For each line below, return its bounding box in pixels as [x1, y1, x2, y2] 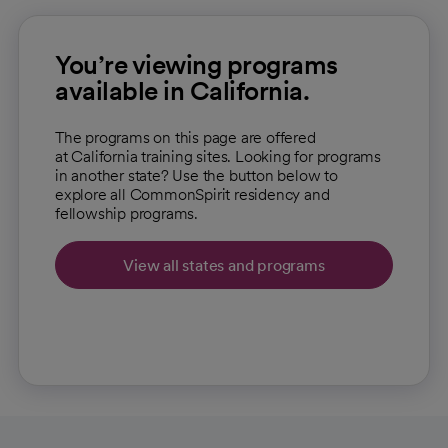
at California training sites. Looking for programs [55, 147, 381, 166]
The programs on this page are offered [55, 128, 316, 147]
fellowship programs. [55, 204, 199, 223]
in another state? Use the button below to [55, 166, 338, 185]
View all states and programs [123, 255, 325, 275]
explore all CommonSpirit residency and [55, 185, 330, 204]
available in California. [55, 75, 309, 106]
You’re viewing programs [55, 49, 338, 80]
